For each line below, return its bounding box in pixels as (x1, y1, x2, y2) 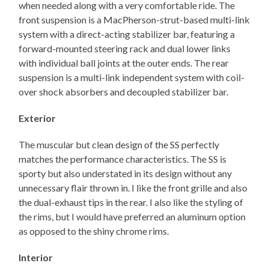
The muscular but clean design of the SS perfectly (19, 139, 220, 151)
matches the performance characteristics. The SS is (19, 153, 227, 165)
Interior (19, 252, 53, 264)
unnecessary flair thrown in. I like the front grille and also (19, 182, 248, 194)
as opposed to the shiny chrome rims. (19, 225, 169, 237)
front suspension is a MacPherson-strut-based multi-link (19, 14, 250, 26)
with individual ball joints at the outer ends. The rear (19, 57, 229, 69)
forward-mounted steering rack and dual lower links (19, 43, 231, 55)
